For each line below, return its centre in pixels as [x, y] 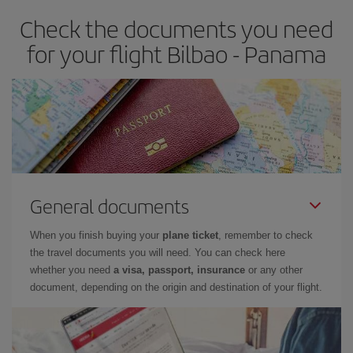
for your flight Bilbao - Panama [176, 54]
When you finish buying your [96, 235]
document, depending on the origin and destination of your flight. [176, 287]
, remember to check [266, 235]
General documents [110, 206]
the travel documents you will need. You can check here [158, 253]
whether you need [72, 270]
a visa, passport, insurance [179, 270]
